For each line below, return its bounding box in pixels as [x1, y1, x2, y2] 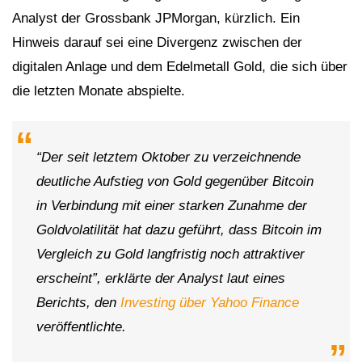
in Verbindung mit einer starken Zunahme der [36, 198, 307, 214]
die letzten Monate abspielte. [12, 83, 185, 99]
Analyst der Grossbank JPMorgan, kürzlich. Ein [12, 11, 300, 27]
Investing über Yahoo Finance [120, 295, 299, 311]
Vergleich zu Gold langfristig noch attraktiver [36, 246, 305, 263]
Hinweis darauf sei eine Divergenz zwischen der [12, 35, 302, 51]
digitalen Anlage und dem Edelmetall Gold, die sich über [12, 59, 347, 75]
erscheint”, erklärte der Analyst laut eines [36, 271, 285, 287]
